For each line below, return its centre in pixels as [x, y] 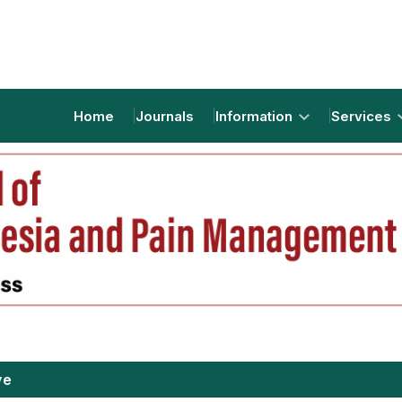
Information [256, 116]
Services [363, 116]
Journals [165, 116]
